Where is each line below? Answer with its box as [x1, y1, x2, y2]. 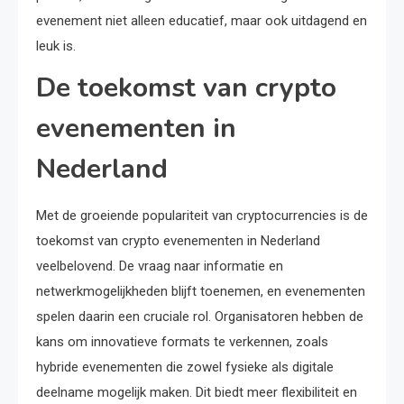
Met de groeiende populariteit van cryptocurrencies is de [36, 207, 368, 224]
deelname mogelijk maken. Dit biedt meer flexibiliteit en [36, 384, 357, 400]
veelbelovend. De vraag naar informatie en [36, 258, 283, 274]
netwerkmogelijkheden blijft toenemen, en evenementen [36, 283, 365, 299]
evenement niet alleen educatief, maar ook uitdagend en [36, 13, 367, 29]
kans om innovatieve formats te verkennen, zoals [36, 334, 328, 350]
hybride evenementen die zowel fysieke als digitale [36, 359, 334, 375]
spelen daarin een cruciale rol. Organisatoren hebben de [36, 308, 363, 325]
